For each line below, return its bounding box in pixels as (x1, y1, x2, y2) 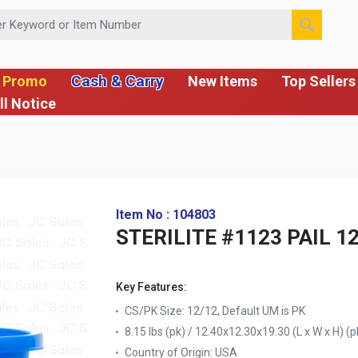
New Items (187, 73, 257, 89)
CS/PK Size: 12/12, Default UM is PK (125, 304, 305, 317)
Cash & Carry (70, 71, 164, 90)
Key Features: (116, 280, 187, 293)
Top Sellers (280, 73, 356, 89)
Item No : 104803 (116, 207, 216, 222)
